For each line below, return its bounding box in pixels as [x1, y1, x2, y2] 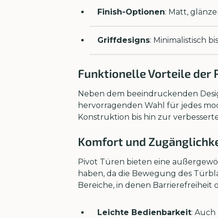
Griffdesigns [97, 35, 150, 45]
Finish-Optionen [97, 7, 165, 17]
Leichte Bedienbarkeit [97, 207, 191, 217]
